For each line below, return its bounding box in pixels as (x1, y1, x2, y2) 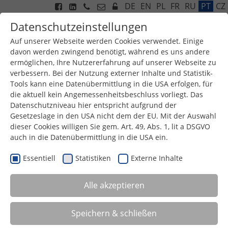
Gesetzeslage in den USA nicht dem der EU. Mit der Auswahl (10, 111, 216, 121)
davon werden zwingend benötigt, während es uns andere (10, 47, 210, 56)
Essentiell (23, 153, 55, 163)
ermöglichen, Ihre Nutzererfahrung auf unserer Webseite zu (10, 58, 216, 67)
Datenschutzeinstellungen (10, 19, 148, 34)
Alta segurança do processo (5, 209, 112, 220)
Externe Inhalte (131, 153, 183, 163)
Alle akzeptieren (83, 180, 145, 191)
